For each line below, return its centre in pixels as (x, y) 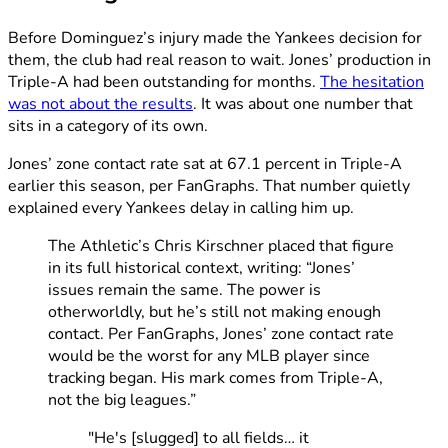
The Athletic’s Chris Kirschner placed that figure (221, 246)
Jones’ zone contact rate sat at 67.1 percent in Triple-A (205, 164)
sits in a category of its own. (108, 126)
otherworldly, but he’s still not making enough (214, 312)
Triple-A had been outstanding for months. (164, 82)
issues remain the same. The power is (184, 290)
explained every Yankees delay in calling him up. (181, 208)
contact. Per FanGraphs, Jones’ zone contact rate (221, 334)
